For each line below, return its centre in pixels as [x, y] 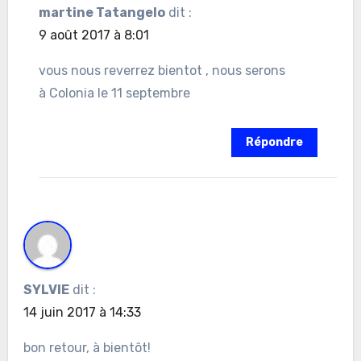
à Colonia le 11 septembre [114, 93]
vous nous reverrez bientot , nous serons [162, 71]
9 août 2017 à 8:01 [93, 35]
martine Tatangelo [102, 13]
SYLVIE [46, 290]
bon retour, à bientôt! [87, 348]
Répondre [275, 143]
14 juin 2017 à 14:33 [82, 313]
